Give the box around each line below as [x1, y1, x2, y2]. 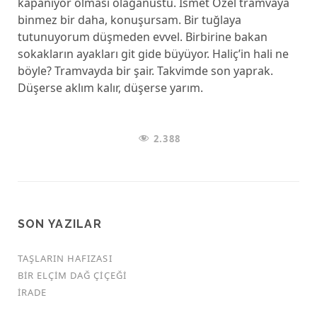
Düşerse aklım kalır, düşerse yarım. [17, 80, 203, 96]
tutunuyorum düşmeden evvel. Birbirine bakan [17, 29, 267, 45]
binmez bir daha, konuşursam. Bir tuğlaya [17, 12, 241, 28]
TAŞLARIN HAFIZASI [17, 252, 113, 265]
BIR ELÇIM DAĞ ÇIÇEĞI [17, 269, 127, 282]
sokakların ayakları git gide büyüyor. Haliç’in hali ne [17, 46, 289, 62]
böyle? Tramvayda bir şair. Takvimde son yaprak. [17, 63, 273, 79]
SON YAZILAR [17, 217, 102, 231]
